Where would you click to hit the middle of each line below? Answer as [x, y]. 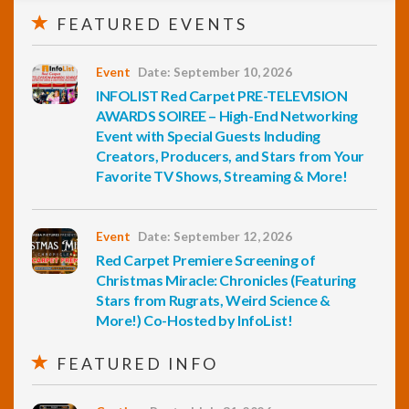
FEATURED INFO [135, 364]
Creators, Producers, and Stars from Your [231, 156]
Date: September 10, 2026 [215, 72]
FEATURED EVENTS [149, 24]
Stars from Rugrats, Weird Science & [214, 300]
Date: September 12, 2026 [215, 236]
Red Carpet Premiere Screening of [206, 260]
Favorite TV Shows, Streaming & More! [222, 176]
